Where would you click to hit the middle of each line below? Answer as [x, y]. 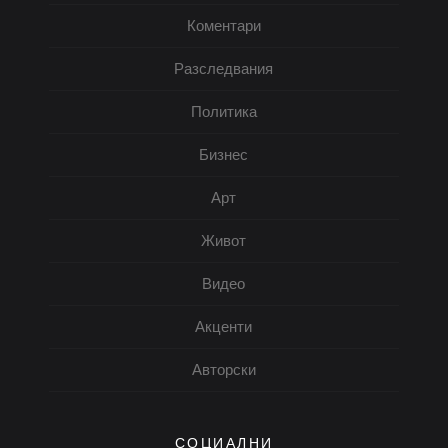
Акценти [224, 326]
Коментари [223, 25]
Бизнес [224, 154]
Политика [223, 111]
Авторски [223, 369]
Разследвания [224, 68]
